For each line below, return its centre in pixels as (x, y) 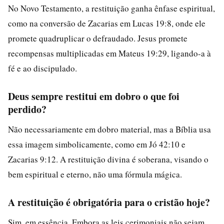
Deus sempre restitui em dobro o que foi (94, 96)
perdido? (27, 109)
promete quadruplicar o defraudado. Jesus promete (98, 38)
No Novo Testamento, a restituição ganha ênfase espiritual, (111, 8)
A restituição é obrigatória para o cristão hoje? (109, 202)
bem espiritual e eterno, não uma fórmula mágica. (95, 174)
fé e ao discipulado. (42, 68)
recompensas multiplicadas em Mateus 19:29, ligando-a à (109, 53)
